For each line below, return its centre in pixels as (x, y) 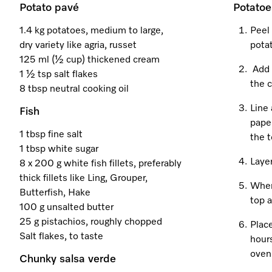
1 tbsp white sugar (59, 149)
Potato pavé (49, 8)
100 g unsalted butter (66, 208)
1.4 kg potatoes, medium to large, (91, 31)
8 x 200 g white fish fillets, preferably (100, 164)
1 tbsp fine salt (51, 135)
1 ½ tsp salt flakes (59, 75)
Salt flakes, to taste (61, 237)
